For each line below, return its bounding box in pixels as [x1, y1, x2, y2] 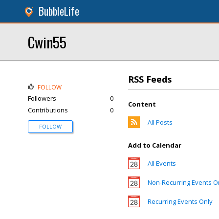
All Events [148, 159, 176, 168]
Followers [28, 94, 56, 103]
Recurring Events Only [148, 197, 213, 206]
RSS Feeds [128, 73, 172, 85]
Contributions [28, 106, 68, 114]
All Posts [148, 118, 173, 127]
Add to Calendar [128, 141, 181, 150]
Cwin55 [28, 31, 66, 52]
